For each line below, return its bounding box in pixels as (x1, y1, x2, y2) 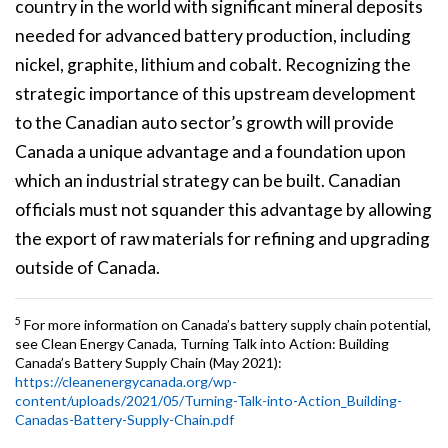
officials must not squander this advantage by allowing (15, 199, 432, 221)
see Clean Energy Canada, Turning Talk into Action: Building (15, 335, 389, 353)
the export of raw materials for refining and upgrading (15, 228, 430, 250)
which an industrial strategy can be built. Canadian (15, 170, 401, 192)
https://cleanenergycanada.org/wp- (15, 373, 237, 391)
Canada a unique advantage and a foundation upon (15, 141, 406, 163)
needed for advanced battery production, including (15, 25, 411, 47)
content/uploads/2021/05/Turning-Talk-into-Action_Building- (15, 392, 402, 410)
